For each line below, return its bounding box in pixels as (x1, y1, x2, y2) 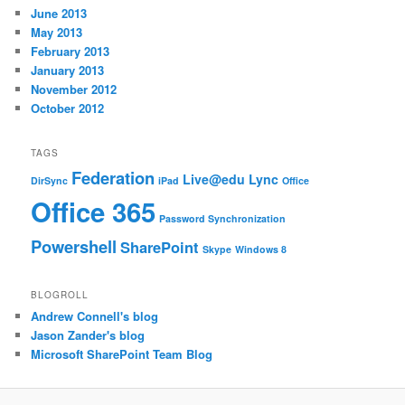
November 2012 (31, 80, 118, 98)
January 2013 (31, 61, 105, 79)
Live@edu (183, 170, 246, 189)
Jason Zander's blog (31, 326, 146, 344)
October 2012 (31, 99, 105, 117)
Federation (71, 165, 155, 191)
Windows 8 (235, 242, 287, 257)
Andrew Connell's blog (31, 307, 159, 325)
